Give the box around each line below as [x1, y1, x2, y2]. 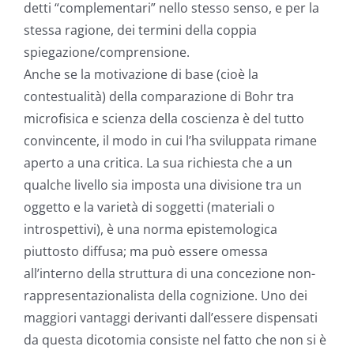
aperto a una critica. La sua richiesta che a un [24, 154, 292, 172]
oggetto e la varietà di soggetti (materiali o [24, 198, 275, 217]
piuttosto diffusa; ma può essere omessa [24, 243, 268, 261]
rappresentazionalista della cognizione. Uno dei [24, 287, 307, 305]
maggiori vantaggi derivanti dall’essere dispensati [24, 309, 318, 327]
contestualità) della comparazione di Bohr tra [24, 88, 294, 106]
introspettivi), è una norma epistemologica [24, 220, 277, 239]
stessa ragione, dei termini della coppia [24, 21, 257, 40]
